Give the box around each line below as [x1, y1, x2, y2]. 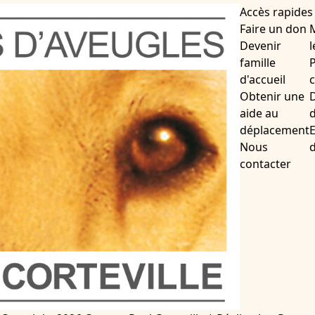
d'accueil [239, 72, 285, 88]
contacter [239, 156, 291, 172]
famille [239, 55, 276, 71]
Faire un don [239, 21, 307, 37]
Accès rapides [239, 4, 313, 20]
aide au [239, 105, 278, 122]
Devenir [239, 38, 281, 54]
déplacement [239, 122, 309, 139]
